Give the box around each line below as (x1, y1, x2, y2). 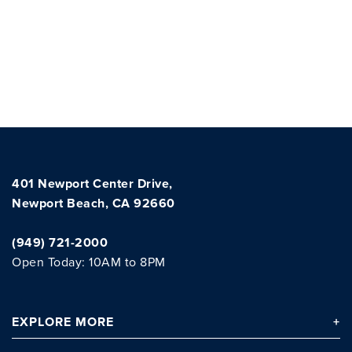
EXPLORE (12, 314, 75, 331)
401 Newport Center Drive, (12, 176, 173, 192)
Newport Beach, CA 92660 (12, 196, 175, 212)
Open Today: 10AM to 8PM (12, 255, 166, 270)
